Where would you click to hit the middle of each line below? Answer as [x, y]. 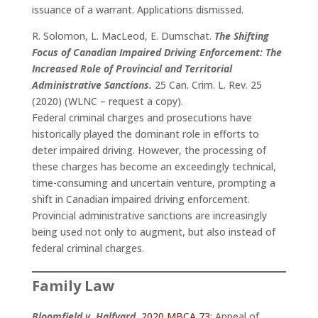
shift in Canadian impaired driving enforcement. [141, 199]
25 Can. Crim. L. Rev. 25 [207, 85]
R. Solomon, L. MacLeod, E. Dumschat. [123, 36]
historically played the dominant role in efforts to [145, 134]
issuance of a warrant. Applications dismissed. [139, 10]
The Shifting [241, 36]
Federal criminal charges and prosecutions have [142, 118]
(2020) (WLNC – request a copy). [109, 102]
